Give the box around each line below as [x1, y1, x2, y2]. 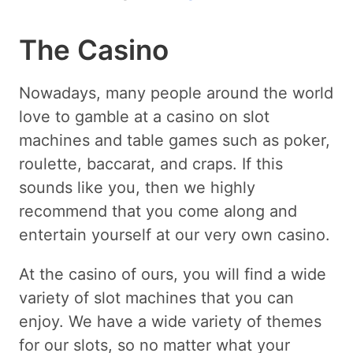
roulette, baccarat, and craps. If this [19, 154, 283, 173]
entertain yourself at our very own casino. [19, 225, 330, 244]
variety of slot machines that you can [19, 288, 294, 307]
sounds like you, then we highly [19, 177, 255, 197]
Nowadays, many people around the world [19, 83, 333, 102]
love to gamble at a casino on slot [19, 106, 269, 126]
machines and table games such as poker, [19, 130, 330, 150]
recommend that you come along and [19, 201, 297, 221]
